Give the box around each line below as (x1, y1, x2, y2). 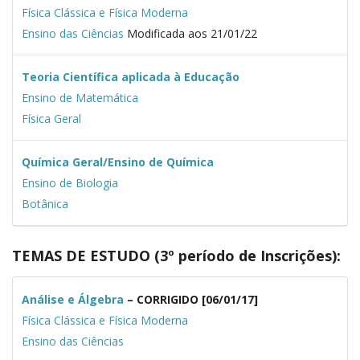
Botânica (21, 196, 68, 212)
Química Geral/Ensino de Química (21, 154, 214, 170)
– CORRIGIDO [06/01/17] (123, 291, 258, 307)
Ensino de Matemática (21, 90, 138, 106)
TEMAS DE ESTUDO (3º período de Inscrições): (12, 246, 341, 266)
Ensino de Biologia (21, 175, 118, 191)
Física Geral (21, 111, 81, 127)
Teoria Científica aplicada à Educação (21, 69, 239, 85)
